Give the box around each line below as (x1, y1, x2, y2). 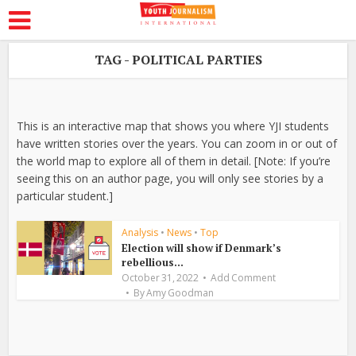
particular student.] (17, 188, 114, 203)
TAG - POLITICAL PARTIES (94, 51, 262, 68)
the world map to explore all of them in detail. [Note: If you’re (17, 153, 331, 168)
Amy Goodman (146, 286, 215, 300)
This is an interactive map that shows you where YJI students (17, 118, 330, 133)
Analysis (122, 226, 159, 239)
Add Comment (211, 271, 277, 284)
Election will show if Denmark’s (122, 241, 282, 255)
